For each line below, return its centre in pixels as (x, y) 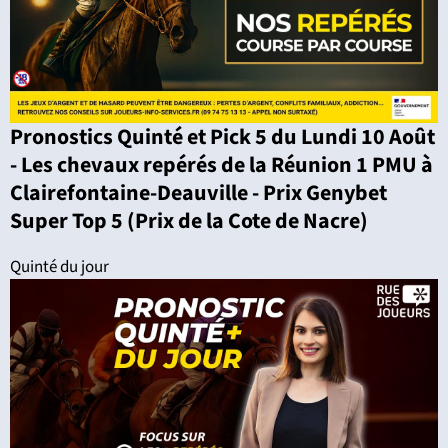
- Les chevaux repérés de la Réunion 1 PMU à (221, 164)
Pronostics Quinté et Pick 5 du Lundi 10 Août (222, 136)
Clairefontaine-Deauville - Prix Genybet (198, 192)
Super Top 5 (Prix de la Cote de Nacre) (189, 220)
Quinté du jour (59, 266)
